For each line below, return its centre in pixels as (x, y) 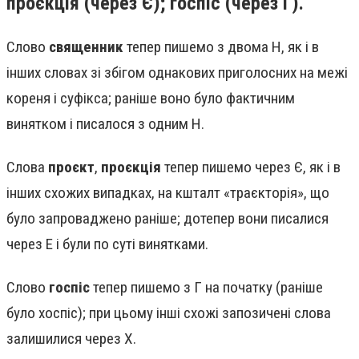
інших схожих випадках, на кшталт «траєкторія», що (168, 193)
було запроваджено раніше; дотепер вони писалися (167, 219)
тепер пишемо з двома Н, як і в (221, 47)
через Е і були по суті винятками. (107, 244)
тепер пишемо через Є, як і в (251, 167)
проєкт (71, 167)
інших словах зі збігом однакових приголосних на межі (177, 73)
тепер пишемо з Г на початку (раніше (206, 287)
